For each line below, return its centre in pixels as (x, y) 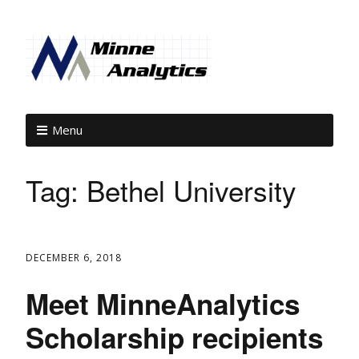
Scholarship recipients (174, 337)
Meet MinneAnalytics (163, 304)
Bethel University (192, 190)
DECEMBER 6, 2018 (74, 257)
